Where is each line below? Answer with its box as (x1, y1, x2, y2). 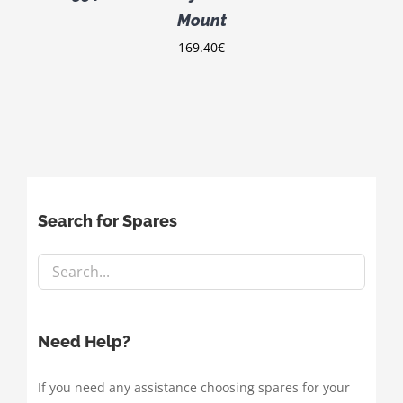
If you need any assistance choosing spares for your (37, 378, 350, 396)
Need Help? (37, 331, 130, 351)
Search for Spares (37, 210, 177, 230)
